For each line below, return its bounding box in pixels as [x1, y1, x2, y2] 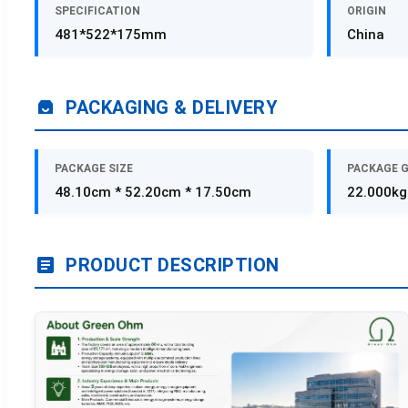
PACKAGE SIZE [55, 162, 133, 176]
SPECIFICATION [55, 5, 140, 18]
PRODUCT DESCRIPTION [66, 254, 280, 277]
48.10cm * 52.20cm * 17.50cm [55, 184, 251, 201]
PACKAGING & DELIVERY [66, 97, 278, 119]
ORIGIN [346, 5, 386, 18]
